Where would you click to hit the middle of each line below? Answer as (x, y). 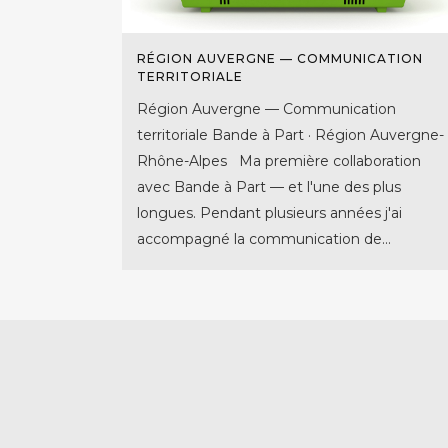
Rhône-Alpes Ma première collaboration (279, 161)
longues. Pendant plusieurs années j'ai (269, 213)
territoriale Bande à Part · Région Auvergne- (290, 135)
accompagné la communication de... (264, 239)
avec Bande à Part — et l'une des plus (269, 187)
